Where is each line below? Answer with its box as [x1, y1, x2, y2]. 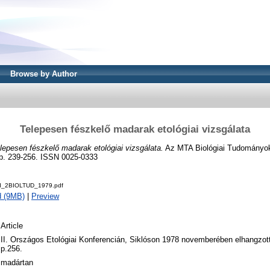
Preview [31, 192, 59, 201]
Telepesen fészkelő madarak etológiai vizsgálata [20, 123, 250, 135]
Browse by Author [10, 69, 77, 78]
